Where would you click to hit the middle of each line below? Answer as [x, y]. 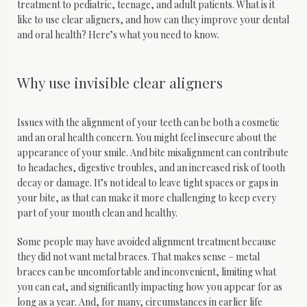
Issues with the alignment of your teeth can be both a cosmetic [148, 123]
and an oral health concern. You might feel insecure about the [147, 138]
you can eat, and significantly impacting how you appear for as [150, 287]
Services [65, 193]
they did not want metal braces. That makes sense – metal [138, 257]
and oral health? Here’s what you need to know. [118, 34]
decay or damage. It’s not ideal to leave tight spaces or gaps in [148, 183]
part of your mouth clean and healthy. [97, 213]
